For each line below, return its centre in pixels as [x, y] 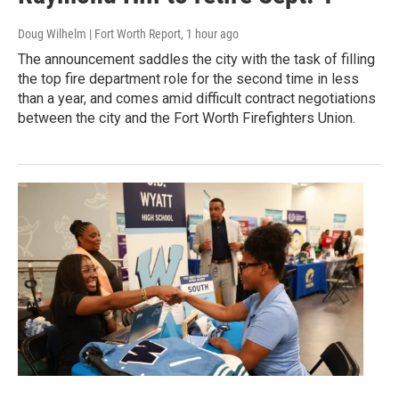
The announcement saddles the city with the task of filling [196, 60]
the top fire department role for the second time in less [188, 79]
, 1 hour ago [210, 34]
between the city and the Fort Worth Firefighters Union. [187, 118]
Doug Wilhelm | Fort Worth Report [99, 34]
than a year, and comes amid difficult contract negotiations [197, 99]
